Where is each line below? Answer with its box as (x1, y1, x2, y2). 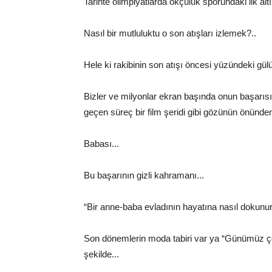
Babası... (84, 138, 119, 149)
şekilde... (84, 249, 119, 259)
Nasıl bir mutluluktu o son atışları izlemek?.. (84, 28, 256, 38)
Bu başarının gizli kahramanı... (84, 170, 204, 180)
